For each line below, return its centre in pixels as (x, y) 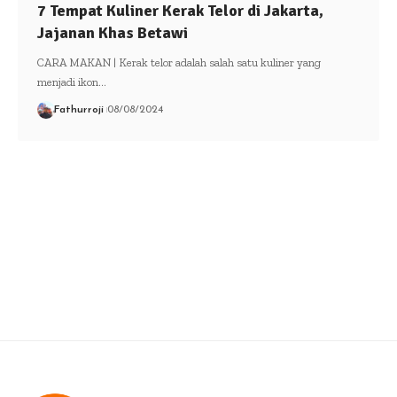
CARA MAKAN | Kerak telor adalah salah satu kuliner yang (179, 62)
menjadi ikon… (71, 82)
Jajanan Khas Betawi (112, 32)
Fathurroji (78, 109)
